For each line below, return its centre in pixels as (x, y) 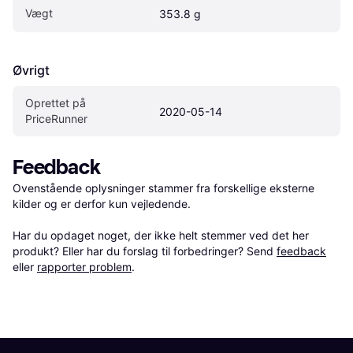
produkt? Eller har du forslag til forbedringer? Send (145, 251)
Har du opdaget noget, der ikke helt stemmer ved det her (161, 235)
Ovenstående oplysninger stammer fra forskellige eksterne (163, 188)
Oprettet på (56, 102)
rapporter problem (84, 266)
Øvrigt (31, 70)
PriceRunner (56, 118)
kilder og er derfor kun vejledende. (103, 203)
